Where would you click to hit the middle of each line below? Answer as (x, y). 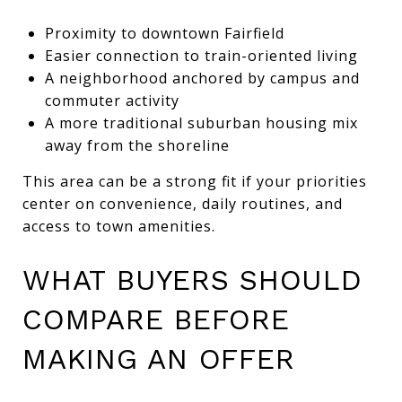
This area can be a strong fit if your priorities (195, 181)
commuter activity (112, 100)
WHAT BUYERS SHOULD (192, 280)
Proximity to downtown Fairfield (164, 33)
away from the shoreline (137, 145)
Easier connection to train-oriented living (201, 55)
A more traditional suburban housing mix (201, 122)
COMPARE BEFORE (156, 319)
